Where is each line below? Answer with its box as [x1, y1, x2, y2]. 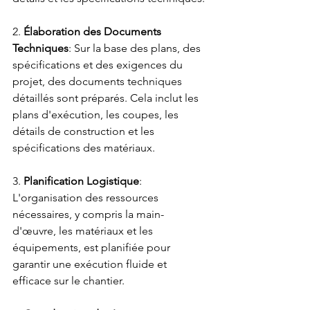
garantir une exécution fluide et [12, 257, 170, 271]
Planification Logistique [24, 174, 139, 188]
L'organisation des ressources [12, 191, 161, 204]
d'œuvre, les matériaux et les [12, 224, 156, 237]
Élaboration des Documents [24, 25, 164, 38]
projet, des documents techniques [12, 75, 185, 88]
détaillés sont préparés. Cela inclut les [12, 91, 201, 104]
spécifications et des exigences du [12, 58, 185, 71]
